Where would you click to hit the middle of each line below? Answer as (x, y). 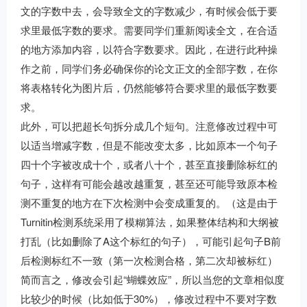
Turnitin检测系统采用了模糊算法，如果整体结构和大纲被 (150, 222)
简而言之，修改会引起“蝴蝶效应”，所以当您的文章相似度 (152, 279)
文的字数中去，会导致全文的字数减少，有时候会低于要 (149, 11)
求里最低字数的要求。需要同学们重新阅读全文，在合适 (149, 30)
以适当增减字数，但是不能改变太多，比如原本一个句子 (149, 145)
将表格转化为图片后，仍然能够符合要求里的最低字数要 (149, 87)
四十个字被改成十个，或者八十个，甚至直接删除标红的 (149, 164)
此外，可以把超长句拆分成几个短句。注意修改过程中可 (149, 126)
